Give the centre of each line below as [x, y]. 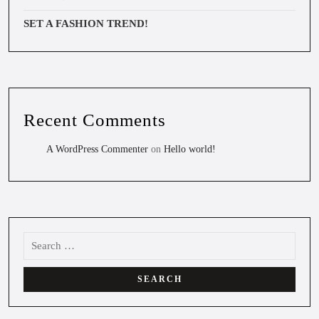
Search [38, 237]
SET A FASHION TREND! [86, 23]
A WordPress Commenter [97, 149]
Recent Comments [95, 120]
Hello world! [190, 149]
